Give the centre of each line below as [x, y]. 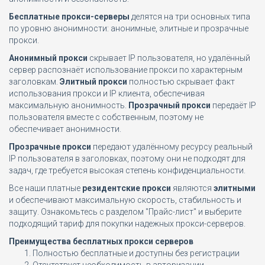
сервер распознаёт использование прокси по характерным [126, 70]
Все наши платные [46, 188]
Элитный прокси [93, 82]
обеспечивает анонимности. [65, 129]
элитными [235, 188]
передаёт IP [233, 105]
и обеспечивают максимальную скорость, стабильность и [125, 200]
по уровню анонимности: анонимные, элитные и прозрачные [129, 28]
